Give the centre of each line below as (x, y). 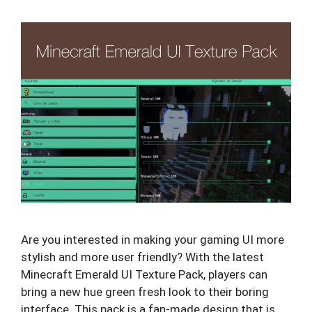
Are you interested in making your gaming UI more (153, 239)
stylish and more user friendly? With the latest (142, 257)
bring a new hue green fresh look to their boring (145, 291)
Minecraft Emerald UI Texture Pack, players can (144, 274)
